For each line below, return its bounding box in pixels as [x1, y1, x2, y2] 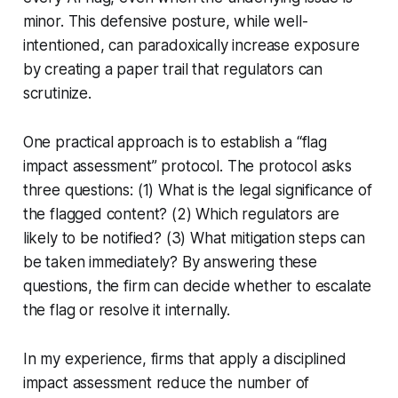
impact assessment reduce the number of [22, 373, 310, 392]
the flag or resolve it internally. [22, 300, 230, 319]
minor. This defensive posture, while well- [22, 12, 308, 30]
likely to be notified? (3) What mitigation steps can [22, 228, 365, 247]
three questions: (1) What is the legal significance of [22, 180, 372, 199]
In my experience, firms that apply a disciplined [22, 349, 346, 368]
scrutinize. [22, 84, 92, 102]
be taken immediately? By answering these [22, 252, 317, 271]
